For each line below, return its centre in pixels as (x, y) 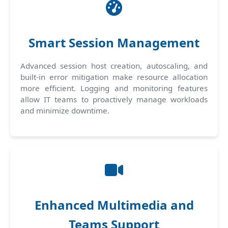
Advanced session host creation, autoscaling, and (114, 65)
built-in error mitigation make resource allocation (114, 77)
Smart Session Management (114, 42)
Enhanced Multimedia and (114, 205)
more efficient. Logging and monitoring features (114, 88)
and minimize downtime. (65, 110)
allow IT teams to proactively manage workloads (114, 99)
